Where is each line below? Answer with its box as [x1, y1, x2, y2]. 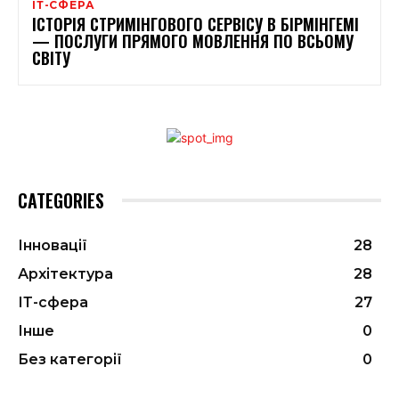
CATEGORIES [18, 186, 104, 214]
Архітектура [18, 265, 113, 282]
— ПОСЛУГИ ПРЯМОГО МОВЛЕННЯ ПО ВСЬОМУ [32, 28, 354, 53]
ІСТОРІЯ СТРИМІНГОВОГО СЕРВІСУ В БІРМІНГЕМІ [32, 12, 359, 36]
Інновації [18, 236, 87, 254]
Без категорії [18, 350, 122, 368]
